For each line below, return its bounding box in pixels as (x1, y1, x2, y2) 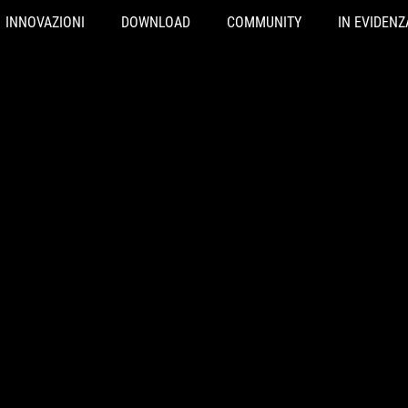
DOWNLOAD (121, 14, 190, 31)
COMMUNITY (227, 14, 301, 31)
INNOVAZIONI (5, 14, 85, 31)
